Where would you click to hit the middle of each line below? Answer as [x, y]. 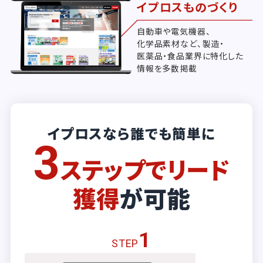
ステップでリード [145, 168]
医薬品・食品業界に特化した [190, 55]
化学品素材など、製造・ [181, 43]
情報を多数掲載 [167, 68]
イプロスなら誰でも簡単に [131, 133]
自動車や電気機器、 [174, 31]
